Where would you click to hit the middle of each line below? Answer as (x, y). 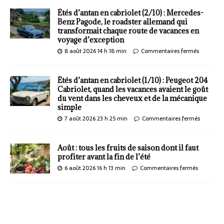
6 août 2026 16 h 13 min (95, 168)
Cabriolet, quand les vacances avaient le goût (133, 89)
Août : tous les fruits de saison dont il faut (128, 148)
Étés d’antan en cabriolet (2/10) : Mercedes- (130, 13)
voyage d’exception (91, 40)
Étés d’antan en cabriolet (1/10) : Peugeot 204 (132, 80)
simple (69, 107)
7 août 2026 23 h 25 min (96, 119)
